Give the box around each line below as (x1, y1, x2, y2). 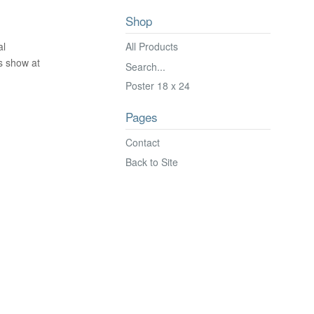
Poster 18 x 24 (125, 78, 190, 93)
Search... (125, 59, 165, 74)
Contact (125, 135, 160, 149)
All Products (125, 39, 178, 53)
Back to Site (125, 154, 178, 169)
